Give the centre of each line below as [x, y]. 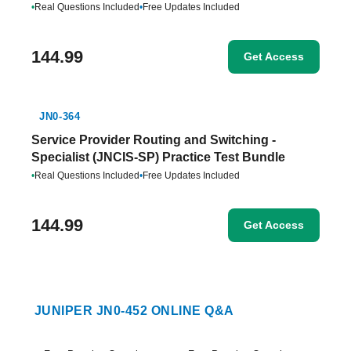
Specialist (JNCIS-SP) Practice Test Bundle [158, 157]
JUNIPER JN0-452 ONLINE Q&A [134, 311]
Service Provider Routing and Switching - [154, 140]
